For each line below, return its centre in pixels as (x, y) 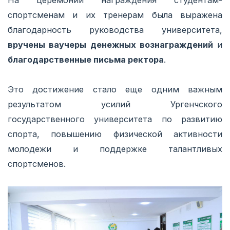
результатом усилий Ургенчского (115, 104)
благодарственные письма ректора (86, 59)
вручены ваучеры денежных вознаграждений (110, 44)
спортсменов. (37, 164)
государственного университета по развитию (115, 119)
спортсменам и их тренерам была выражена (115, 15)
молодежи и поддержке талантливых (115, 149)
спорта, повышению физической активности (115, 134)
